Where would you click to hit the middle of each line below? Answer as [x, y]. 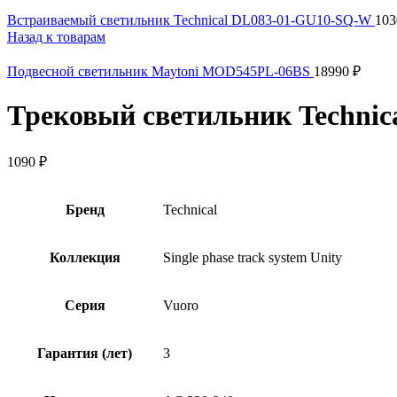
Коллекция [85, 257]
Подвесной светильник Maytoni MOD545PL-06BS [160, 71]
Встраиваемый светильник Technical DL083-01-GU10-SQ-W [191, 20]
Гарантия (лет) [85, 353]
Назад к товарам [56, 37]
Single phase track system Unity [253, 257]
